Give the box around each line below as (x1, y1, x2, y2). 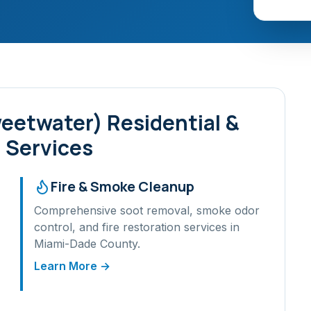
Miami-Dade (34, 237, 97, 251)
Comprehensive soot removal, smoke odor (34, 203, 260, 217)
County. (96, 237, 141, 251)
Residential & (103, 108, 239, 137)
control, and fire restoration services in (34, 220, 240, 234)
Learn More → (34, 259, 111, 273)
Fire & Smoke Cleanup (51, 177, 195, 196)
